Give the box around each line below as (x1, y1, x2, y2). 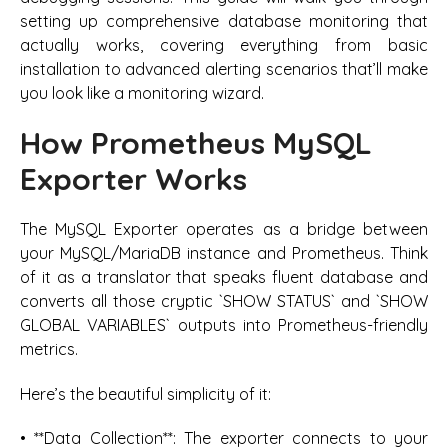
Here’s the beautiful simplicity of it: (20, 383, 271, 404)
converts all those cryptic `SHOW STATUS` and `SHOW (20, 291, 428, 312)
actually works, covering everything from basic (20, 34, 428, 55)
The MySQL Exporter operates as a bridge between (20, 219, 428, 240)
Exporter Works (20, 159, 247, 198)
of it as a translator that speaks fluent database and (20, 267, 428, 288)
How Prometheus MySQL (20, 123, 372, 162)
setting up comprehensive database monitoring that (20, 10, 428, 31)
